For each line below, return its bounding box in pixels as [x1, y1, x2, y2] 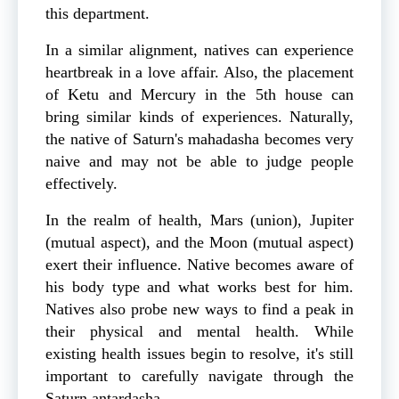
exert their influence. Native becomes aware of [45, 256, 354, 274]
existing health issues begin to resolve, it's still [45, 345, 354, 363]
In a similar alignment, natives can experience [45, 41, 354, 60]
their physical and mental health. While [45, 322, 354, 341]
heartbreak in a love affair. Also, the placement [45, 63, 354, 82]
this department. [45, 4, 150, 23]
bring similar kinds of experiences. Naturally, [45, 108, 354, 126]
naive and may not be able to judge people [45, 152, 354, 171]
